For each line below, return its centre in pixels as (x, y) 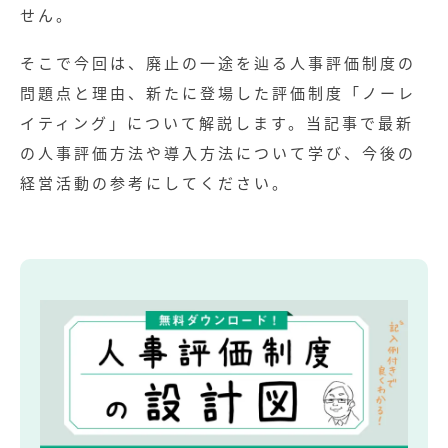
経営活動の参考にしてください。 (155, 182)
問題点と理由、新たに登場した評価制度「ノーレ (218, 92)
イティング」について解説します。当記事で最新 (217, 122)
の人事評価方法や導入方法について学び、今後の (218, 152)
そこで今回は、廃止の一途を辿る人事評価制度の (218, 62)
